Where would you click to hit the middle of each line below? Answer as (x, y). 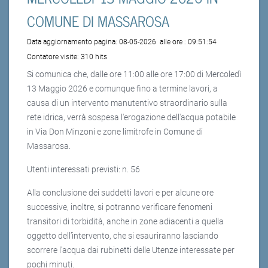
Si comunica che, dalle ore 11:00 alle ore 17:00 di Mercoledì (134, 74)
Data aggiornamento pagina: (73, 42)
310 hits (94, 57)
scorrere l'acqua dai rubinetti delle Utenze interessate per (131, 250)
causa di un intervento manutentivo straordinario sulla (127, 103)
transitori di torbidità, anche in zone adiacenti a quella (125, 222)
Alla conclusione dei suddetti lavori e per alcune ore (120, 193)
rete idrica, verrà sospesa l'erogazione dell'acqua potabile (131, 118)
